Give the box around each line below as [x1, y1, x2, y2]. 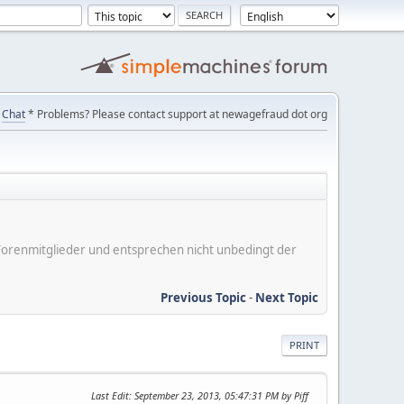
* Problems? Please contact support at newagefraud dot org [25, 106, 327, 122]
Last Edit [91, 388, 129, 402]
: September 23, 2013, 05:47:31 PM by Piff [129, 388, 308, 402]
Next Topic [255, 289, 318, 306]
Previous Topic [161, 289, 246, 306]
